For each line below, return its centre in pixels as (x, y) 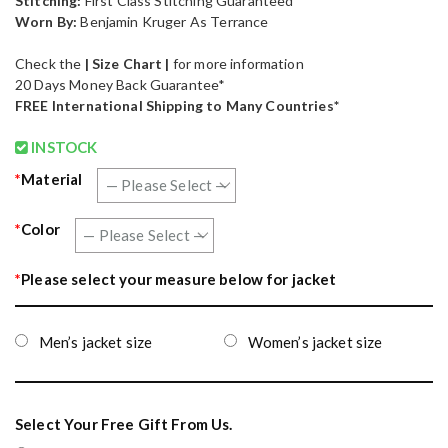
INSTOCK (63, 146)
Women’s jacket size (315, 341)
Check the (50, 63)
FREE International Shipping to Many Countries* (177, 105)
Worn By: (48, 21)
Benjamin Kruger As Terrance (174, 21)
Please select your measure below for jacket (179, 278)
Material (52, 178)
